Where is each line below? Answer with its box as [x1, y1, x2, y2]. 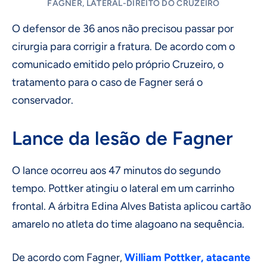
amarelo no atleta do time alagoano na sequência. [12, 218, 244, 231]
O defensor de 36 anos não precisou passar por [12, 22, 234, 36]
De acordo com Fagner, [12, 251, 125, 265]
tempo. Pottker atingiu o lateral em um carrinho [12, 182, 234, 195]
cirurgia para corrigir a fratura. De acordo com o [12, 40, 235, 54]
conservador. [12, 94, 73, 107]
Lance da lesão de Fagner [12, 127, 233, 150]
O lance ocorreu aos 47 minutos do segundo [12, 164, 221, 178]
